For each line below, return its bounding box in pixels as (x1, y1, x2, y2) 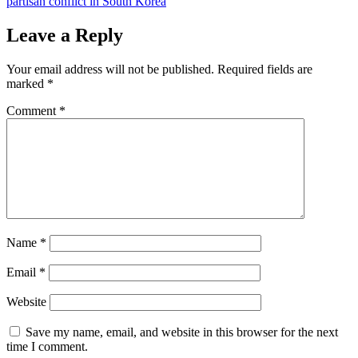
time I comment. (6, 339, 88, 353)
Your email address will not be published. (6, 62, 214, 76)
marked (6, 76, 47, 90)
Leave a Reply (6, 24, 123, 46)
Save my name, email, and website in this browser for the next (26, 324, 338, 339)
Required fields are (217, 62, 312, 76)
